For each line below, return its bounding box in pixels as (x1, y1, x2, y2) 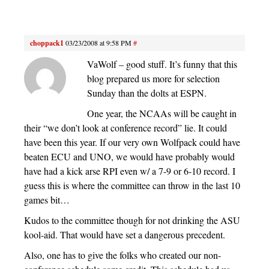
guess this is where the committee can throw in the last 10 (24, 179, 240, 192)
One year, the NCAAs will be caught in (87, 107, 237, 120)
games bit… (24, 193, 70, 207)
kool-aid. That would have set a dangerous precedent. (24, 228, 225, 241)
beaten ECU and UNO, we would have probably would (24, 150, 235, 163)
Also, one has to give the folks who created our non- (24, 249, 221, 262)
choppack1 (30, 38, 64, 49)
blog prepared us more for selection (87, 72, 220, 85)
